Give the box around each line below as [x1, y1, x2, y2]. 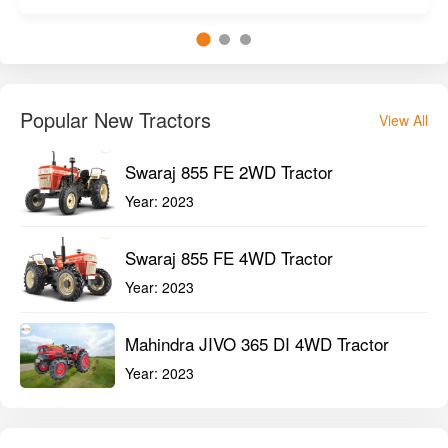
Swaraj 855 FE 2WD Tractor [125, 158, 333, 184]
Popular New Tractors [20, 105, 211, 135]
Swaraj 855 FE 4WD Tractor [125, 244, 333, 270]
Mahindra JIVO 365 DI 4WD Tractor [125, 330, 389, 356]
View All [379, 110, 428, 131]
